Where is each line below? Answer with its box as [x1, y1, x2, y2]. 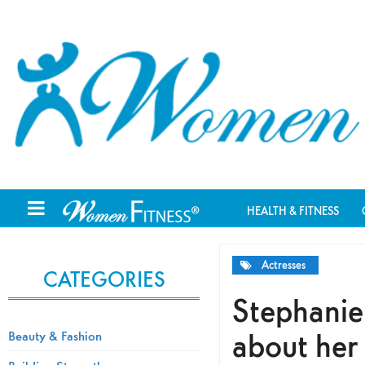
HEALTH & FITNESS [247, 204, 340, 218]
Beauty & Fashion [8, 327, 102, 344]
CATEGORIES [42, 266, 165, 292]
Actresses [261, 258, 306, 272]
